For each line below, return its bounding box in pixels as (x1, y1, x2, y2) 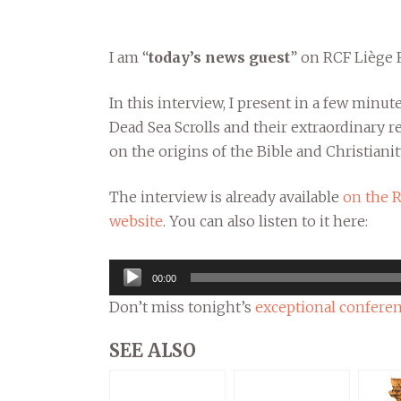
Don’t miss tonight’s (109, 298, 255, 316)
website (109, 212, 163, 230)
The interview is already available (109, 188, 343, 206)
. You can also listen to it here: (163, 212, 368, 230)
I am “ (109, 48, 149, 66)
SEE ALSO (109, 339, 196, 362)
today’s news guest (149, 48, 290, 66)
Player (108, 281, 151, 299)
